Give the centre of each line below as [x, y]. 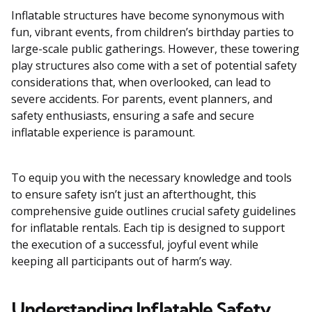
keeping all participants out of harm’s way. [122, 262]
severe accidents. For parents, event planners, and [142, 99]
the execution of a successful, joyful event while [135, 245]
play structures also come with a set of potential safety [154, 66]
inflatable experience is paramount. [103, 133]
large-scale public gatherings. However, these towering [155, 49]
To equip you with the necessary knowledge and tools [151, 178]
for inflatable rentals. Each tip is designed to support [148, 228]
